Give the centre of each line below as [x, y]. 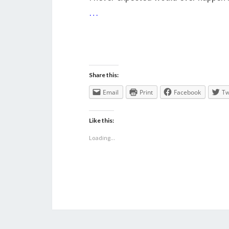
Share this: [104, 75]
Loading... [102, 138]
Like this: [101, 121]
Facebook [187, 93]
